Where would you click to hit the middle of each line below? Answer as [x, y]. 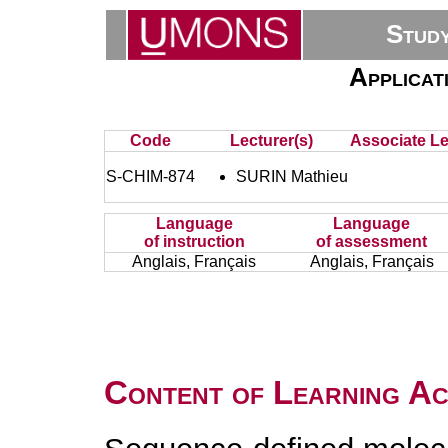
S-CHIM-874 [150, 176]
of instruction [194, 241]
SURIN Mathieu [291, 176]
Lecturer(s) [272, 140]
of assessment [372, 241]
